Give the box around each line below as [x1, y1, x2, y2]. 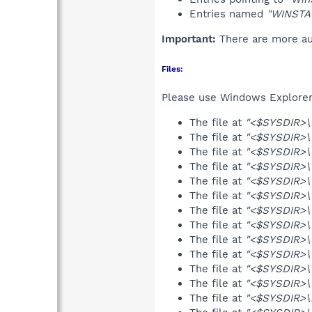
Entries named [189, 7, 267, 20]
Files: [162, 63, 183, 74]
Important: [162, 32, 216, 45]
